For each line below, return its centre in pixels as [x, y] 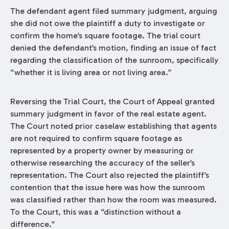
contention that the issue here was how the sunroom [107, 188]
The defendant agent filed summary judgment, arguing [113, 11]
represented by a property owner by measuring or [102, 151]
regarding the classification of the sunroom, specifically [114, 60]
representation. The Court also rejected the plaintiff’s [109, 175]
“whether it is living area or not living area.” [90, 73]
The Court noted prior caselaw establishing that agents [113, 126]
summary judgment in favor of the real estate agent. [108, 114]
